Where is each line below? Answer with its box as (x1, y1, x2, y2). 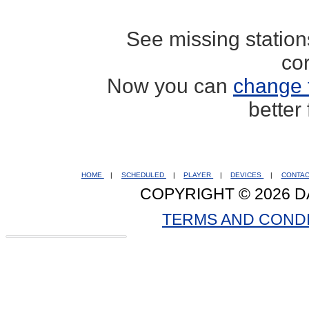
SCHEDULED (121, 170, 166, 179)
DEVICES (230, 170, 264, 179)
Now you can (107, 74, 233, 98)
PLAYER (183, 170, 214, 179)
